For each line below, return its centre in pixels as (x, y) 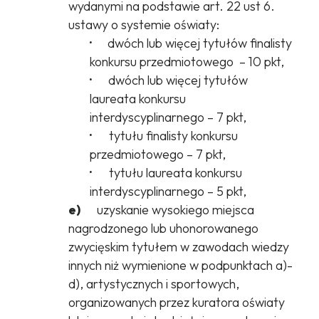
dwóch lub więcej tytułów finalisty (194, 43)
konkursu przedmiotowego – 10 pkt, (187, 62)
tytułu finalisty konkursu (164, 136)
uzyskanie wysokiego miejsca (168, 210)
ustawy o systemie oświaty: (143, 25)
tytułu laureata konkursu (167, 173)
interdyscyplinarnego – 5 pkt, (168, 192)
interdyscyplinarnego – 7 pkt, (168, 117)
